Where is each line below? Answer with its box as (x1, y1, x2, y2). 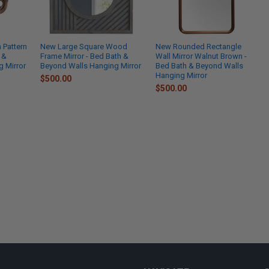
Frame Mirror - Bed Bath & (40, 52, 129, 61)
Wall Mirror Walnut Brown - (156, 52, 247, 61)
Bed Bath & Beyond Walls (156, 61, 244, 71)
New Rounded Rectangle (156, 42, 242, 52)
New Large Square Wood (40, 42, 128, 52)
